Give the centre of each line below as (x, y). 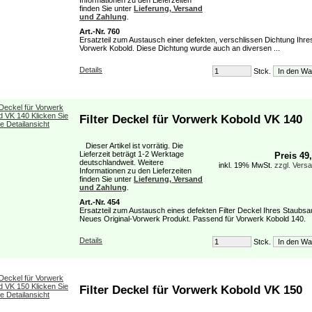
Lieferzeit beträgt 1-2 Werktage (132, 154)
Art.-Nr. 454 (100, 202)
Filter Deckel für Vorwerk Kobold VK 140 (191, 119)
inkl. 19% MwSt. (247, 165)
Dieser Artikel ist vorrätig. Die (131, 146)
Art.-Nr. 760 (100, 31)
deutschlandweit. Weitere (122, 162)
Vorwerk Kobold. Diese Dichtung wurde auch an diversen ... (180, 48)
